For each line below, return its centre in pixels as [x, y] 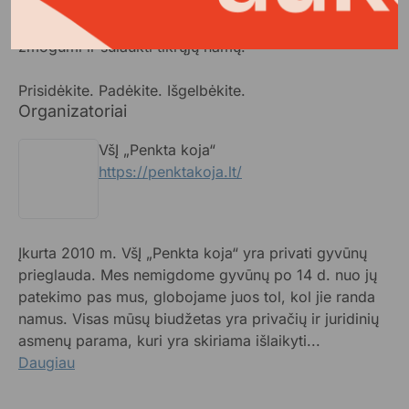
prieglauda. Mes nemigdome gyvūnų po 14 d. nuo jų [198, 274]
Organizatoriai [73, 110]
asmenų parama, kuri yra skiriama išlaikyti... [169, 340]
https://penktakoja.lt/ [170, 171]
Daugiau [47, 362]
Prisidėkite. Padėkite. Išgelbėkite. [132, 90]
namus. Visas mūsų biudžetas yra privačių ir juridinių [199, 318]
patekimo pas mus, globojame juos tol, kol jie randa [197, 296]
